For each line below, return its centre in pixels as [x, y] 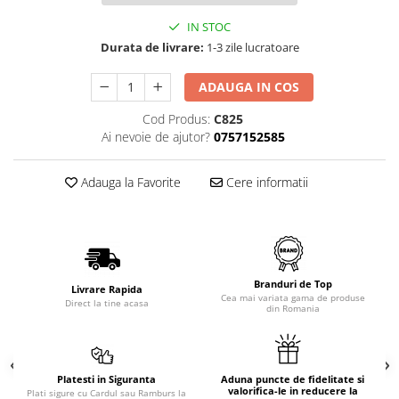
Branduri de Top [293, 284]
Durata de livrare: [152, 47]
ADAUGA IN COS [249, 87]
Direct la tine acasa [106, 303]
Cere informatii [265, 182]
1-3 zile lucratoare [251, 47]
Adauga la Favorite [129, 182]
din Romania [293, 308]
